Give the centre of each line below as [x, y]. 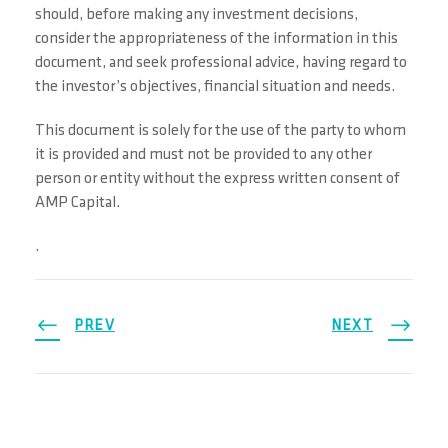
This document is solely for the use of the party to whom [220, 131]
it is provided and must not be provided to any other [203, 155]
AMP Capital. [77, 203]
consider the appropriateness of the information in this [216, 39]
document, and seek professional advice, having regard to [221, 63]
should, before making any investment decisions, [196, 15]
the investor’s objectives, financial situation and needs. [215, 87]
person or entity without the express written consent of [217, 179]
